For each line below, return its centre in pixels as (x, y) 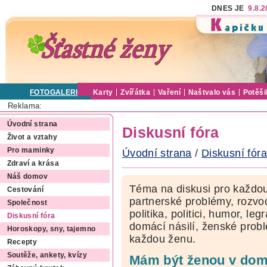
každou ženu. (162, 239)
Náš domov (27, 177)
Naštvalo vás (212, 92)
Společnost (27, 203)
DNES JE (230, 8)
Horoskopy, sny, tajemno (51, 229)
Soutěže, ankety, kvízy (47, 255)
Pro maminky (31, 150)
